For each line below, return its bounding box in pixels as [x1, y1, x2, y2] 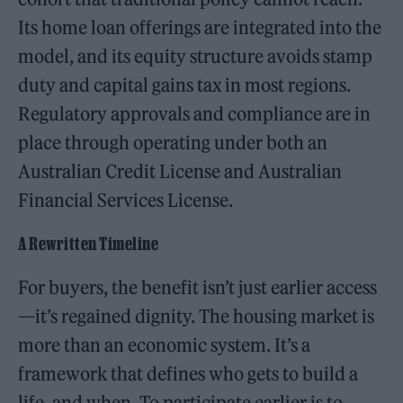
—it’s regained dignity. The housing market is [18, 304, 375, 327]
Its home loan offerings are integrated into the [18, 15, 382, 39]
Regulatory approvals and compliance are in [18, 102, 372, 125]
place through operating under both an [18, 130, 328, 154]
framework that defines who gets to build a [18, 362, 359, 385]
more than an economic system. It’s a [18, 333, 311, 356]
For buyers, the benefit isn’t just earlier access [18, 275, 378, 299]
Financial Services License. [18, 188, 234, 211]
